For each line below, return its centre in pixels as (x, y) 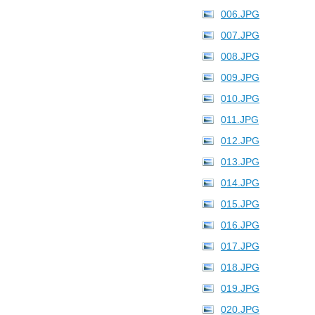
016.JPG (240, 225)
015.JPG (240, 204)
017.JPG (240, 246)
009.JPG (240, 77)
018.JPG (240, 267)
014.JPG (240, 183)
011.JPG (240, 120)
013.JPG (240, 162)
